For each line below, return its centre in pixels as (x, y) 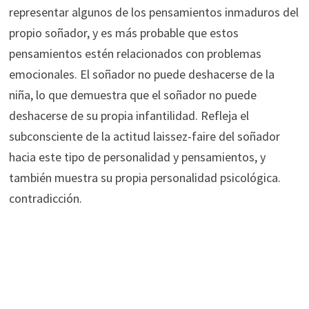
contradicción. (45, 198)
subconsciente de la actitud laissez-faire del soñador (144, 136)
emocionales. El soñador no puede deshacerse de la (141, 74)
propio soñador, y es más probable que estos (123, 32)
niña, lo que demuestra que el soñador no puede (132, 94)
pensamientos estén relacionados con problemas (135, 53)
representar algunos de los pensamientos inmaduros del (153, 12)
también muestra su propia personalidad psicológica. (144, 177)
